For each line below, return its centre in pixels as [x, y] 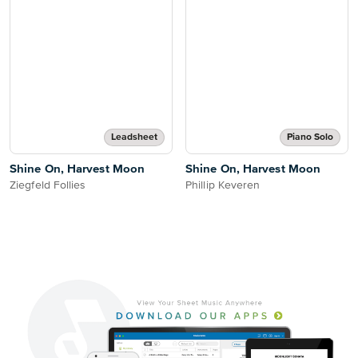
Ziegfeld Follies [48, 185]
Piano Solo [310, 137]
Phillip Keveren [223, 185]
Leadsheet [134, 137]
